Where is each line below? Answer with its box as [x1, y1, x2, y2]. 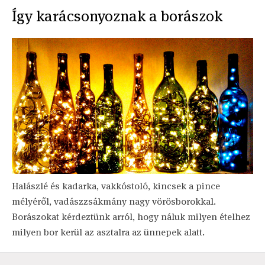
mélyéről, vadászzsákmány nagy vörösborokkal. [12, 195, 216, 208]
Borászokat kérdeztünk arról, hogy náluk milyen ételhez [12, 210, 250, 223]
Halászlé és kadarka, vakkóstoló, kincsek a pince [12, 179, 220, 192]
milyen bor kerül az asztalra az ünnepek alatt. [12, 225, 205, 238]
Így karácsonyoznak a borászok [12, 6, 222, 27]
